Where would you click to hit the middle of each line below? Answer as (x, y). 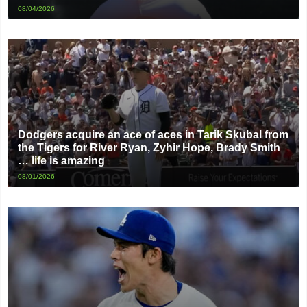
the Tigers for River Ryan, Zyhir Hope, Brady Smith (149, 147)
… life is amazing (62, 160)
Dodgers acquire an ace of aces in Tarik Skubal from (153, 134)
